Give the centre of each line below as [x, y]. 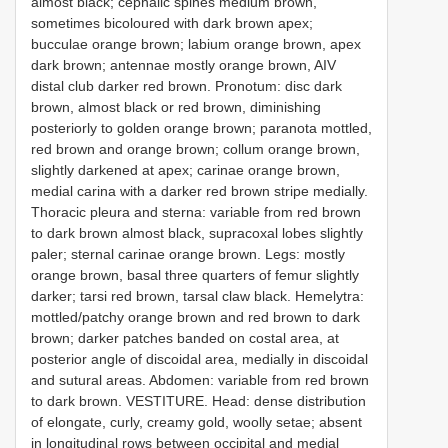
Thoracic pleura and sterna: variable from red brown [196, 211]
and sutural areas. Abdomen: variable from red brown [200, 379]
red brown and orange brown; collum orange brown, [195, 148]
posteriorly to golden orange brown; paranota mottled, [201, 127]
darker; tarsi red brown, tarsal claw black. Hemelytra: [197, 295]
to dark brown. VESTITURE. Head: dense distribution [198, 400]
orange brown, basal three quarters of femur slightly [195, 274]
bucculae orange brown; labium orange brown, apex [196, 43]
